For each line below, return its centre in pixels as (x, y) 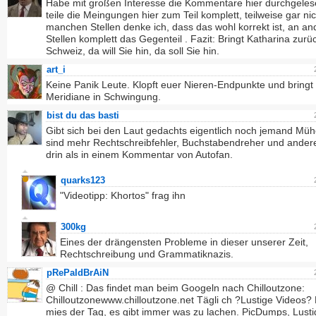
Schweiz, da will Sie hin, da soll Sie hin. (133, 51)
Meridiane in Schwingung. (103, 97)
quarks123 (83, 180)
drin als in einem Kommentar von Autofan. (139, 154)
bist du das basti (83, 115)
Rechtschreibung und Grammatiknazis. (147, 254)
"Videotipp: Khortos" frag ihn (123, 195)
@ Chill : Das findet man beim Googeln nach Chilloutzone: (175, 288)
